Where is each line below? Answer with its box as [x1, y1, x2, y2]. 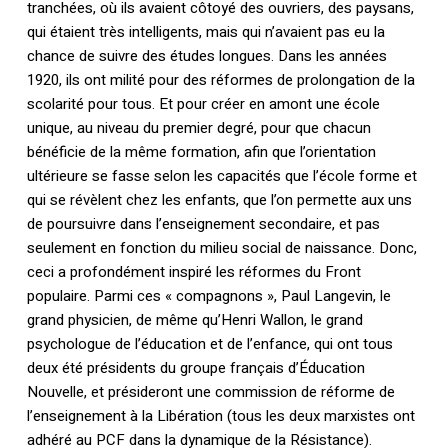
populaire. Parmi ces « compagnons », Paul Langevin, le [26, 285, 391, 308]
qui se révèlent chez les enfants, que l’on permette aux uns [26, 189, 412, 212]
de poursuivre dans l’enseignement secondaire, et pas [26, 213, 380, 236]
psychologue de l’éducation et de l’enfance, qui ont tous [26, 333, 393, 356]
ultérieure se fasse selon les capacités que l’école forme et [26, 165, 417, 188]
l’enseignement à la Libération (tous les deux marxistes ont [26, 405, 415, 428]
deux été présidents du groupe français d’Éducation [26, 357, 365, 380]
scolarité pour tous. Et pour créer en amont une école [26, 93, 380, 116]
